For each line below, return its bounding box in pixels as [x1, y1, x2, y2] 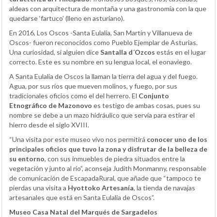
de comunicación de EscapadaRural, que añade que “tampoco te [9, 173, 201, 182]
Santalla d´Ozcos [100, 47, 155, 56]
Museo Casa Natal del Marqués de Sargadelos [9, 207, 157, 216]
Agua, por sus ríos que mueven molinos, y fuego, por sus [9, 81, 177, 90]
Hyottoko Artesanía [68, 183, 134, 192]
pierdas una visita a [9, 183, 68, 192]
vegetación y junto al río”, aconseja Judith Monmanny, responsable [9, 164, 206, 172]
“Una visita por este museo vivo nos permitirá [9, 135, 147, 143]
